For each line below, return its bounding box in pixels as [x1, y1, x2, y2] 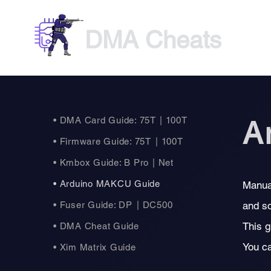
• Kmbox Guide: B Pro [53, 157, 149, 168]
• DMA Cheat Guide [53, 221, 139, 231]
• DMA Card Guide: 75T [53, 115, 156, 125]
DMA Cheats [85, 26, 221, 54]
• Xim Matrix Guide [53, 242, 136, 252]
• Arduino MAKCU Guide [53, 178, 160, 189]
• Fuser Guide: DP [53, 200, 132, 210]
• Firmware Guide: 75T [53, 136, 151, 146]
